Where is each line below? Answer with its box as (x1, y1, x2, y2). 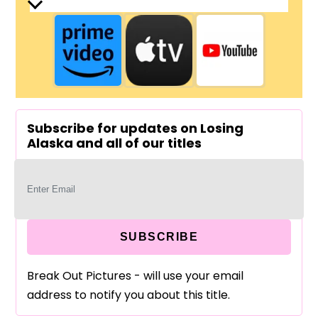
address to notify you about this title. (27, 287, 231, 304)
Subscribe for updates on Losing (27, 119, 244, 138)
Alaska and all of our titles (27, 134, 202, 153)
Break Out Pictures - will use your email (27, 268, 244, 285)
